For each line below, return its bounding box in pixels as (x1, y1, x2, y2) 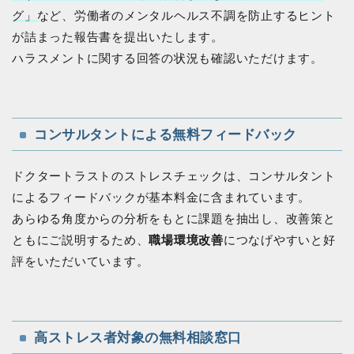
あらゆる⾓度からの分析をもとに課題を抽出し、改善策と (12, 211, 336, 225)
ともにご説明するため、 (12, 232, 149, 247)
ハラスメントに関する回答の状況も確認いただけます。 (12, 51, 323, 65)
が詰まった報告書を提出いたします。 (12, 29, 224, 43)
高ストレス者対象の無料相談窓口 (34, 329, 242, 345)
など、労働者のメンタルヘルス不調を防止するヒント (36, 8, 336, 22)
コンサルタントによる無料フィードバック (34, 126, 297, 142)
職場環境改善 (149, 232, 224, 247)
